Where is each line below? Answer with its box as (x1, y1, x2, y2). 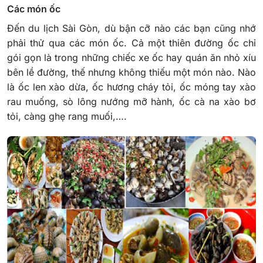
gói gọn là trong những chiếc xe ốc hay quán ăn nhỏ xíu (7, 52, 256, 64)
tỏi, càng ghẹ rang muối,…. (7, 110, 130, 123)
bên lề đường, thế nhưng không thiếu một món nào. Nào (7, 66, 256, 79)
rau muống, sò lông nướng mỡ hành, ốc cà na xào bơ (7, 96, 256, 108)
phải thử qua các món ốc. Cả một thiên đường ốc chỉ (7, 37, 256, 49)
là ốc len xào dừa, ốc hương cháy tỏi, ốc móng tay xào (7, 81, 256, 93)
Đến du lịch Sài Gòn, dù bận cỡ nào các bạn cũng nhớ (7, 22, 256, 35)
